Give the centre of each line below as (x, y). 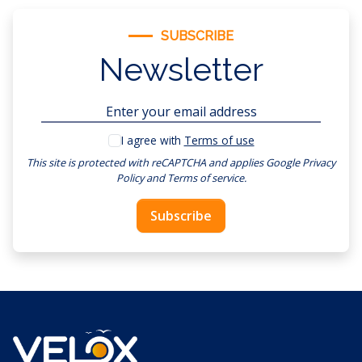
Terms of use (219, 140)
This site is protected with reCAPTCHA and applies (146, 162)
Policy (130, 177)
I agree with (152, 140)
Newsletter (181, 69)
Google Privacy (301, 162)
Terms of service (205, 177)
